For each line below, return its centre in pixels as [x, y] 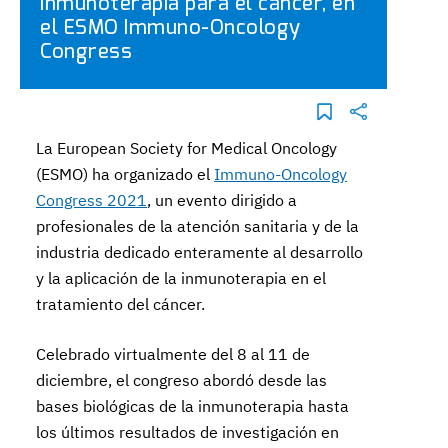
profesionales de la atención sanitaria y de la [198, 226]
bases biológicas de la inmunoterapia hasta [193, 406]
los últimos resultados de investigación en [188, 432]
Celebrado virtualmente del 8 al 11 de [173, 354]
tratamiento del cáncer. [121, 304]
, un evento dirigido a [222, 200]
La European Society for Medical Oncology [187, 148]
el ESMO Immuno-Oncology [170, 28]
